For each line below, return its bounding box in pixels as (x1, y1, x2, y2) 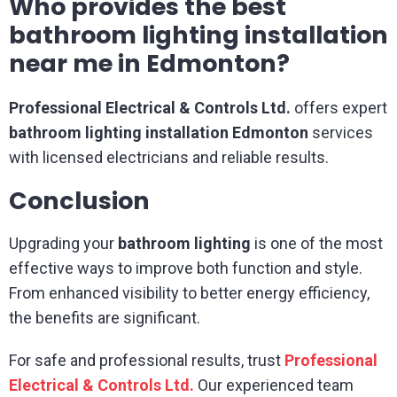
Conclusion (9, 184, 150, 217)
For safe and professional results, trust (9, 351, 284, 370)
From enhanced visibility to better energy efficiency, (9, 284, 370, 302)
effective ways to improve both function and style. (9, 259, 362, 277)
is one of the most (251, 234, 383, 253)
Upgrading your (9, 234, 118, 253)
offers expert (291, 98, 387, 117)
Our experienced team (194, 376, 354, 394)
